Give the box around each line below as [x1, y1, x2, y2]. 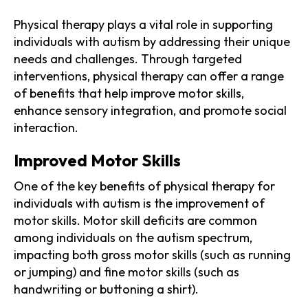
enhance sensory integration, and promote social [14, 102, 287, 118]
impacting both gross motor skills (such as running [14, 246, 291, 263]
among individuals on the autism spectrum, [14, 229, 252, 245]
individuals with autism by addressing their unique [14, 33, 290, 49]
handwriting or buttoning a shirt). [14, 280, 199, 297]
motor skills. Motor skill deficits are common [14, 212, 257, 228]
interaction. [14, 119, 78, 135]
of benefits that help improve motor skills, [14, 85, 244, 101]
